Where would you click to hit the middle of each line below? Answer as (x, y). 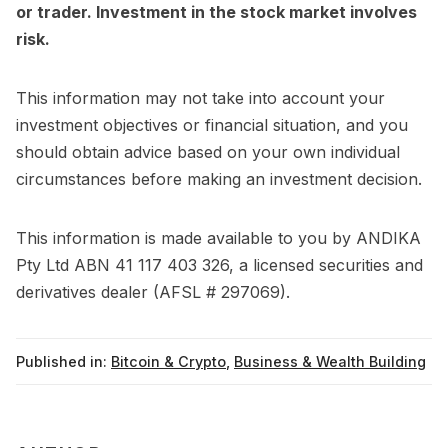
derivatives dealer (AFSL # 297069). (153, 292)
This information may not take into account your (200, 98)
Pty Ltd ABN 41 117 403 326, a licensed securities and (219, 265)
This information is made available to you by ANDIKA (218, 238)
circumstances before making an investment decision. (219, 179)
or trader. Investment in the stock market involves (216, 12)
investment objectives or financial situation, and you (212, 125)
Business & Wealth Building (330, 362)
